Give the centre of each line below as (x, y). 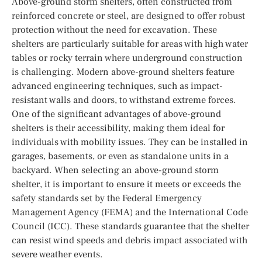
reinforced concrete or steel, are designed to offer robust (128, 15)
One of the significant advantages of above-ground (116, 114)
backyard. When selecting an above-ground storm (115, 170)
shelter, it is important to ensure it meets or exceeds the (126, 184)
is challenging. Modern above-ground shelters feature (123, 72)
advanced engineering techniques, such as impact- (117, 86)
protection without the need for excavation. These (114, 30)
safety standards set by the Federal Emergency (107, 198)
